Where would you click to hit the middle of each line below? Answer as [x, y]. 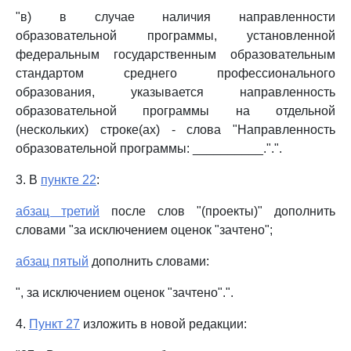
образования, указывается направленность [175, 92]
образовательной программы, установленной [175, 36]
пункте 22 [69, 180]
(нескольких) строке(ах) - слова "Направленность [175, 130]
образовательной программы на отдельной [175, 111]
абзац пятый [52, 261]
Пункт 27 [54, 324]
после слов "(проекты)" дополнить [217, 211]
